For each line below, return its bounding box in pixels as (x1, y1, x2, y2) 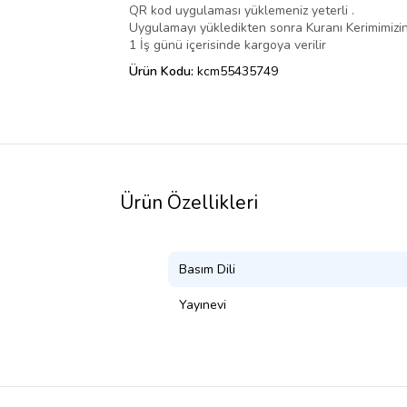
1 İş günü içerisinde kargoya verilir (129, 36, 326, 55)
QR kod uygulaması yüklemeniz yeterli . (129, 2, 354, 20)
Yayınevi (179, 296, 226, 314)
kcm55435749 (197, 63, 278, 81)
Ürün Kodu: (129, 63, 197, 81)
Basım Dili (179, 261, 235, 279)
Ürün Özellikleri (120, 190, 258, 216)
